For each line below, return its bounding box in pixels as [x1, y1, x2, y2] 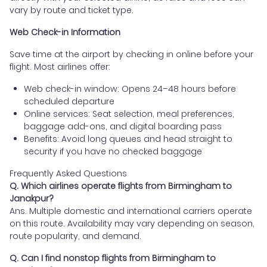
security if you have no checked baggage [24, 145, 202, 158]
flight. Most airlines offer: [10, 61, 110, 73]
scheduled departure [24, 95, 114, 108]
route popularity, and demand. [10, 230, 141, 243]
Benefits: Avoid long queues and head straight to [24, 133, 232, 145]
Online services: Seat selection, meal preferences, [24, 108, 234, 120]
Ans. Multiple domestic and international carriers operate [10, 205, 252, 218]
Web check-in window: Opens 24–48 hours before [24, 83, 236, 95]
